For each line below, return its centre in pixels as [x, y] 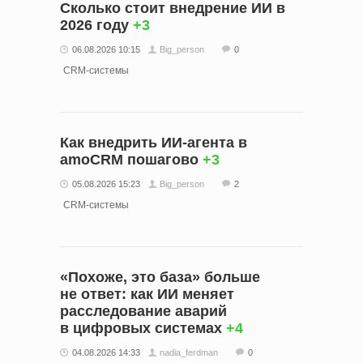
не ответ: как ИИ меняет [147, 294]
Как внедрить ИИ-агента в [154, 142]
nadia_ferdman [189, 352]
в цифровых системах [141, 328]
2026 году [94, 25]
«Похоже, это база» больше [160, 277]
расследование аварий [143, 311]
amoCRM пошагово [129, 159]
